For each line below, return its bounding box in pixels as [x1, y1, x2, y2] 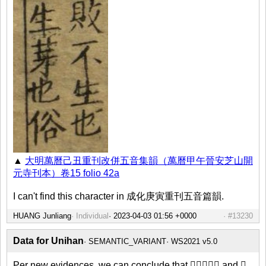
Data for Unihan [13, 235, 84, 246]
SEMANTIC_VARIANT [88, 236, 166, 246]
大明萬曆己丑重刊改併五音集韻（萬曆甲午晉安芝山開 [25, 155, 253, 166]
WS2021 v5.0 [171, 236, 217, 246]
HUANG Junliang [13, 211, 71, 220]
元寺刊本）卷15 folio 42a [13, 167, 119, 178]
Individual [76, 211, 109, 220]
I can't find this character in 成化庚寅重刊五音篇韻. [13, 191, 224, 201]
